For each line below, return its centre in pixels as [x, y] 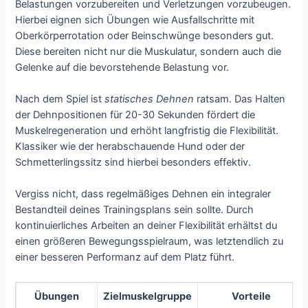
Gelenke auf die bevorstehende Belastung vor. [122, 67]
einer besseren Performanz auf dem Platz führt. [125, 257]
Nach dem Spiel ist [60, 99]
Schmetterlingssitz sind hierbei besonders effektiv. [133, 163]
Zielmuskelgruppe [148, 296]
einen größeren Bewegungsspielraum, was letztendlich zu [150, 242]
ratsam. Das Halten [240, 99]
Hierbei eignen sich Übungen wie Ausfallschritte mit [135, 20]
